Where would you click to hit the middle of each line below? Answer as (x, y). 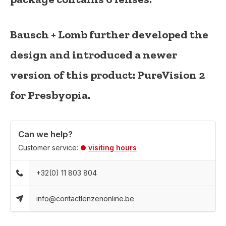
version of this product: (74, 75)
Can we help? (45, 134)
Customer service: (48, 148)
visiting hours (112, 148)
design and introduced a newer (94, 55)
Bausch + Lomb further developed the (109, 35)
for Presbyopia (49, 95)
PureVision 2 (171, 75)
